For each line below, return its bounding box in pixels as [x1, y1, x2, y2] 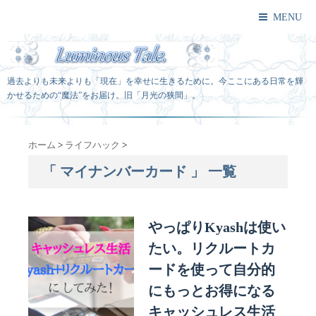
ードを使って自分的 [148, 262, 275, 278]
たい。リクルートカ [148, 241, 275, 257]
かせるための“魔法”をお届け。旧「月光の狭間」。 [7, 90, 200, 101]
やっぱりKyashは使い [148, 219, 286, 236]
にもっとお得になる [148, 283, 275, 299]
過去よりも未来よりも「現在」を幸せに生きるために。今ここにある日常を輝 [7, 76, 303, 87]
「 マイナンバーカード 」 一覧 [42, 164, 236, 180]
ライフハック [65, 140, 120, 151]
